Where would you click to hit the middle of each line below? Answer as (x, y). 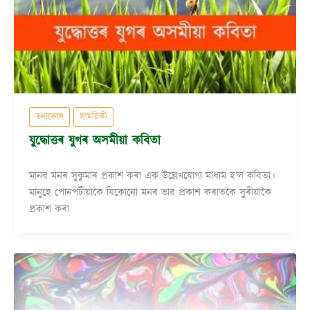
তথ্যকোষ (49, 117)
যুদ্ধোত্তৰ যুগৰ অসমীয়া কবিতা (94, 141)
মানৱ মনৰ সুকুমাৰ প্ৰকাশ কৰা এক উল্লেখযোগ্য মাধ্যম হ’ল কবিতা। (152, 176)
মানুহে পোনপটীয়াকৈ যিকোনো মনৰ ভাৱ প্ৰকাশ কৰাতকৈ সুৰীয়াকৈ (150, 192)
